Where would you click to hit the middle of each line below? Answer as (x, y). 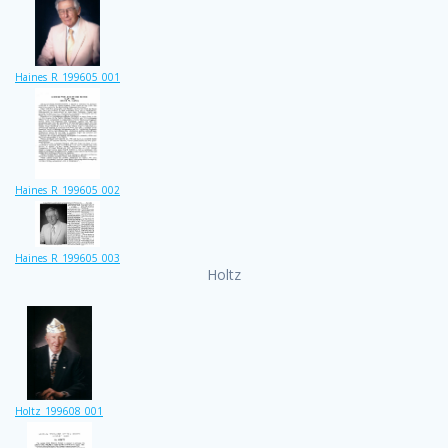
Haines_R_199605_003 (67, 258)
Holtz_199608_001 (59, 410)
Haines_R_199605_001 (67, 76)
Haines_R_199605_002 (67, 190)
